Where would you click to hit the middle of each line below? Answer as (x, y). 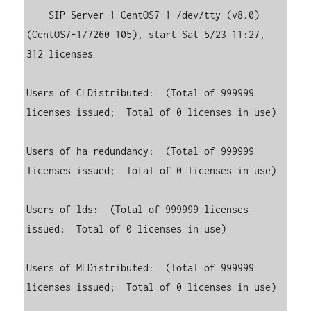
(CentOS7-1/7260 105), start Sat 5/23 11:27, (146, 34)
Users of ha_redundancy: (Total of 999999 (141, 151)
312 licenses (60, 53)
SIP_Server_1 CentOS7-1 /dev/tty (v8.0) (38, 15)
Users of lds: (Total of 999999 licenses (138, 209)
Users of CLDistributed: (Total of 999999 (141, 92)
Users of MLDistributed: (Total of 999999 (141, 267)
